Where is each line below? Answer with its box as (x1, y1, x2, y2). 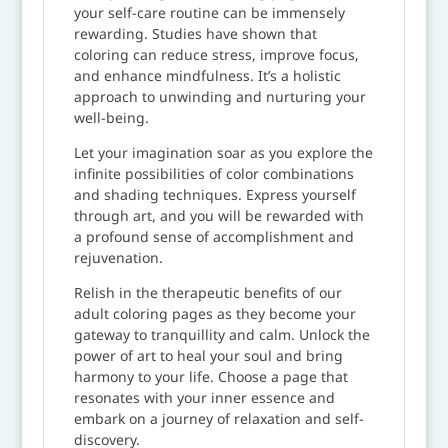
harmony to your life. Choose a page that (73, 366, 348, 386)
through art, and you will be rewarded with (73, 205, 364, 225)
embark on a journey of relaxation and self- (73, 408, 364, 428)
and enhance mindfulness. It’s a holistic (73, 65, 341, 85)
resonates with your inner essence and (73, 387, 335, 407)
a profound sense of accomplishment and (73, 226, 354, 246)
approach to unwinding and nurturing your (73, 86, 366, 106)
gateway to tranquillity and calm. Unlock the (73, 324, 370, 344)
